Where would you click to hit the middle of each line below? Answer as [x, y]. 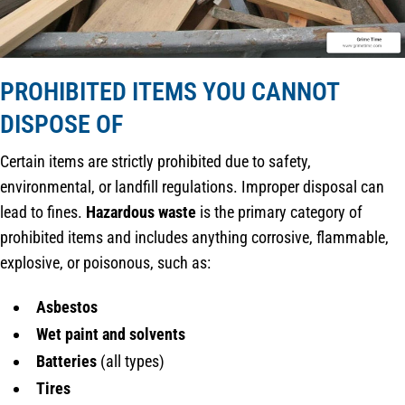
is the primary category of [279, 212]
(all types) [131, 361]
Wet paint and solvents [111, 334]
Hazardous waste [141, 212]
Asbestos [67, 306]
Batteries [66, 361]
